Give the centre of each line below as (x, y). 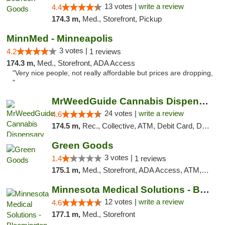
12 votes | (121, 202)
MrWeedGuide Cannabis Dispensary (203, 101)
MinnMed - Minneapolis (60, 38)
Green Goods (82, 145)
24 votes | (121, 113)
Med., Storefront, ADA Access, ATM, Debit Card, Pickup (142, 170)
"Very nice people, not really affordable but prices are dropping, (113, 73)
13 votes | (121, 6)
